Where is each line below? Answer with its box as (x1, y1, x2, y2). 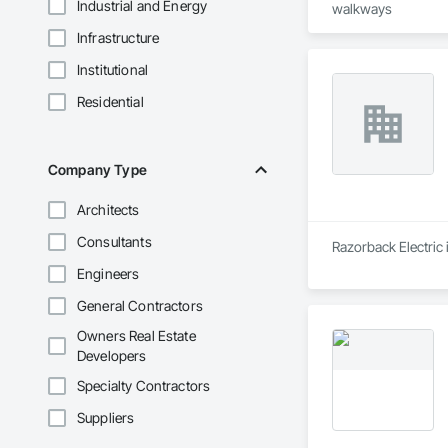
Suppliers (77, 409, 135, 427)
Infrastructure (77, 29, 160, 47)
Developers (77, 347, 147, 365)
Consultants (77, 233, 152, 251)
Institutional (77, 61, 148, 79)
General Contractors (77, 297, 203, 315)
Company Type (48, 161, 147, 179)
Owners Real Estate (77, 327, 196, 345)
